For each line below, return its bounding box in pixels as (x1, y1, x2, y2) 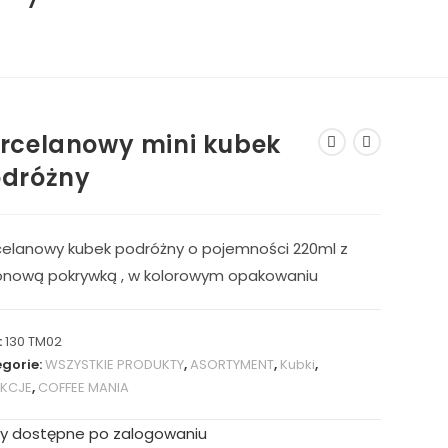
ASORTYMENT (189, 355, 274, 374)
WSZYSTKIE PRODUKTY (44, 355, 184, 374)
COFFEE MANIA (37, 378, 129, 397)
